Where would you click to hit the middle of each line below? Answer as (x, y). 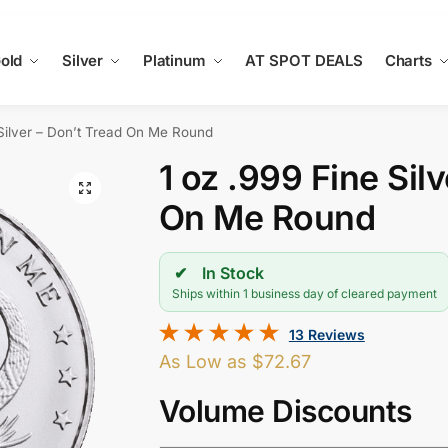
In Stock (232, 272)
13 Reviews (326, 334)
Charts (408, 60)
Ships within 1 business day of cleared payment (304, 293)
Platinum (174, 60)
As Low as (205, 361)
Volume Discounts (285, 410)
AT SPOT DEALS (304, 60)
